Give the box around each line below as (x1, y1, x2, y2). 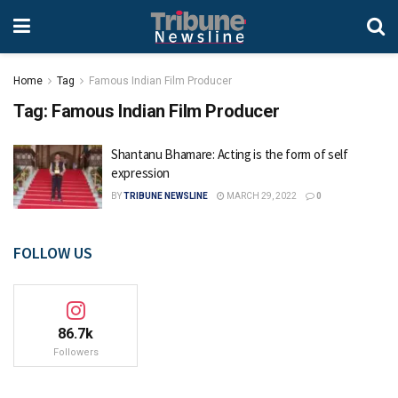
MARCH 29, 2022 (225, 191, 297, 201)
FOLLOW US (13, 242, 92, 263)
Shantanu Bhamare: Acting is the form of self (111, 146, 348, 163)
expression (111, 164, 170, 181)
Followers (52, 346, 99, 358)
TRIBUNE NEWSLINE (123, 191, 208, 201)
